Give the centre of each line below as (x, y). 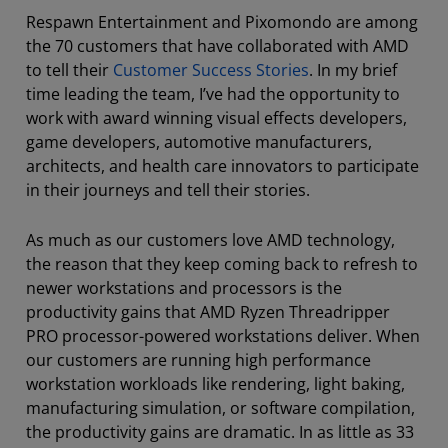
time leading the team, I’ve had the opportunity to (213, 93)
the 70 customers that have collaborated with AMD (217, 45)
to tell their (69, 69)
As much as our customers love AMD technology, (210, 239)
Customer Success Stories (211, 69)
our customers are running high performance (198, 359)
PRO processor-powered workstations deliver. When (223, 335)
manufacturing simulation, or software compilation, (220, 407)
